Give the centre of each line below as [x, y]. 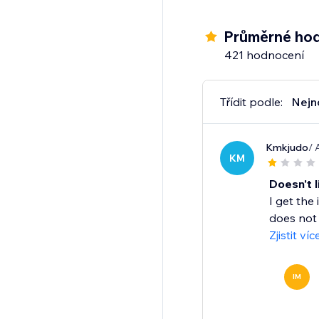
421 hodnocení [264, 55]
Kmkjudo [287, 148]
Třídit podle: [251, 102]
